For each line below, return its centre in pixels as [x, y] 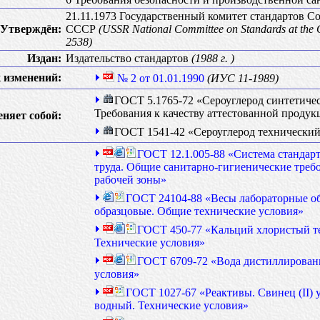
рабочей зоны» [130, 180]
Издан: [44, 58]
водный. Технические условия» [171, 305]
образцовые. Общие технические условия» [199, 211]
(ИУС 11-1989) [243, 78]
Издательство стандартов [129, 58]
